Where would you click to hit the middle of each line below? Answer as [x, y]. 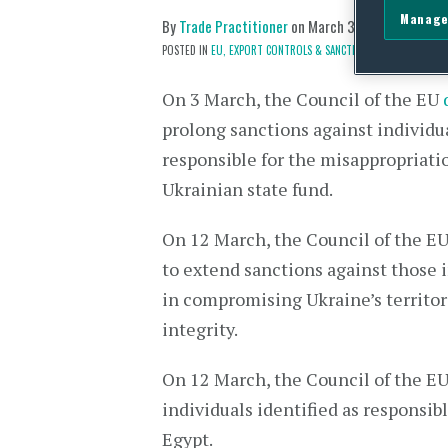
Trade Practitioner [233, 26]
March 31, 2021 [352, 26]
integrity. [200, 329]
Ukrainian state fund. [247, 189]
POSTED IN [186, 50]
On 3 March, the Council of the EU [302, 99]
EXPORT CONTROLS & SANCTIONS [301, 50]
